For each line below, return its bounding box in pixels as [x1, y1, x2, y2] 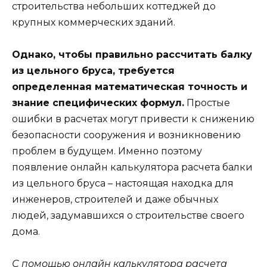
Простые [184, 97, 230, 108]
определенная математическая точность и [12, 80, 247, 92]
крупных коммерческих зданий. [12, 16, 175, 28]
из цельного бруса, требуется [12, 64, 175, 76]
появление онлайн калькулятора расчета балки [12, 161, 253, 173]
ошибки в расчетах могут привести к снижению [12, 113, 254, 125]
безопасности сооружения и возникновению [12, 129, 241, 141]
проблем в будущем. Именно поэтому [12, 145, 202, 157]
